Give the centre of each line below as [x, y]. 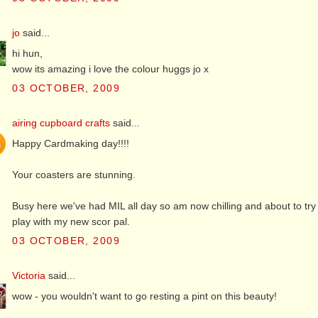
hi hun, [28, 53]
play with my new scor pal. [71, 221]
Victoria [29, 276]
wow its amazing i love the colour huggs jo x [111, 68]
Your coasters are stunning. [74, 174]
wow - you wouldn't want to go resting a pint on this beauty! [145, 296]
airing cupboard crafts [61, 122]
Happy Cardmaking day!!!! [71, 143]
